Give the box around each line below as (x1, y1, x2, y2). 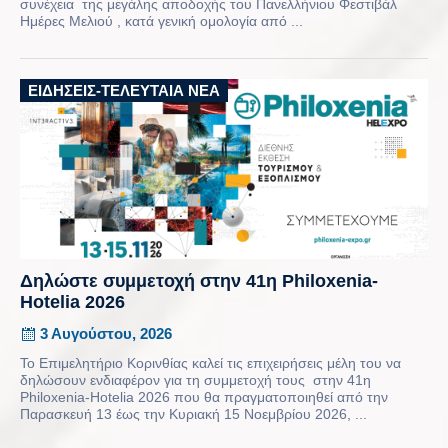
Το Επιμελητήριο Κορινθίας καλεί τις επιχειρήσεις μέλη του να (20, 354, 401, 371)
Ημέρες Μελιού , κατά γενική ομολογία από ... (20, 12, 303, 29)
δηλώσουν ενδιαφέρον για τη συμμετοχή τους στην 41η (20, 371, 371, 388)
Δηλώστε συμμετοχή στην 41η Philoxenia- (20, 270, 378, 291)
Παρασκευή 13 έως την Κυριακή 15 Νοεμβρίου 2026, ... (20, 405, 367, 422)
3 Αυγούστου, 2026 (40, 324, 172, 342)
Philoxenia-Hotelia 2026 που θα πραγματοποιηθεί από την (20, 388, 388, 405)
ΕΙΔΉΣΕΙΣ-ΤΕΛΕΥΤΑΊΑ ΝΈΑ (28, 81, 220, 99)
